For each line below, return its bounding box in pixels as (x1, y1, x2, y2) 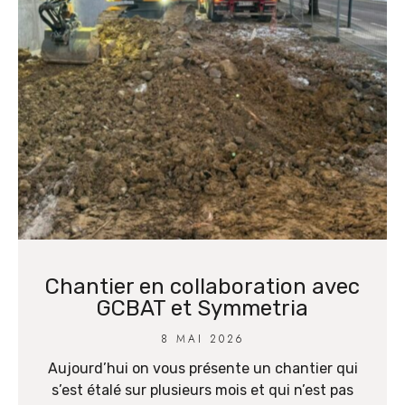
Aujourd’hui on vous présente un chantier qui (47, 360, 358, 378)
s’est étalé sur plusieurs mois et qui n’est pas (52, 381, 353, 400)
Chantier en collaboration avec (45, 274, 360, 300)
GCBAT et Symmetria (97, 296, 308, 322)
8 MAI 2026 (161, 331, 244, 348)
